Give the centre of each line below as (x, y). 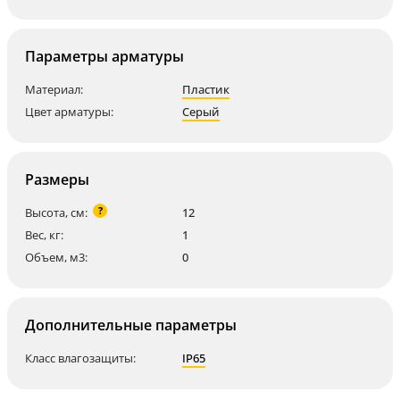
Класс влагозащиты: (80, 358)
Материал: (54, 89)
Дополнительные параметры (131, 325)
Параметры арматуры (104, 56)
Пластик (206, 89)
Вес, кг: (44, 235)
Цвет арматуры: (69, 112)
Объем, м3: (56, 257)
